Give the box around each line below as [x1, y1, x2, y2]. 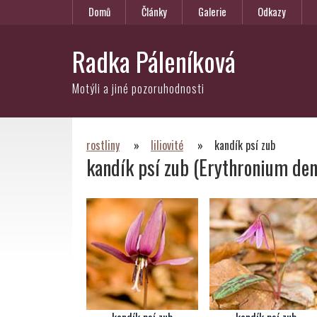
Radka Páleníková [72, 42, 236, 81]
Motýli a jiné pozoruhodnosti [72, 80, 204, 97]
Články [141, 4, 167, 20]
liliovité [151, 137, 183, 154]
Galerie [197, 4, 226, 20]
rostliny [86, 137, 120, 154]
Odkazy [258, 4, 287, 20]
